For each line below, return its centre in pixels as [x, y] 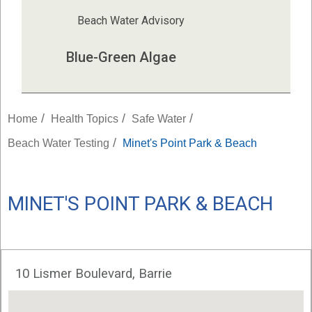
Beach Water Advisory [131, 21]
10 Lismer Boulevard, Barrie [94, 273]
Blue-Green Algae [122, 57]
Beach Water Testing [58, 143]
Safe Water [159, 118]
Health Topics [85, 118]
